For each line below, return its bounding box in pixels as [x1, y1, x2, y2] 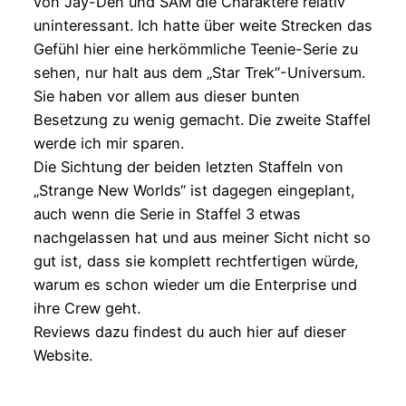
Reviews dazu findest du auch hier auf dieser [33, 322, 346, 341]
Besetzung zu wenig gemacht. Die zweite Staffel [33, 110, 371, 129]
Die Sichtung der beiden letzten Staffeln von [33, 157, 343, 176]
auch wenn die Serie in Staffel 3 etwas [33, 204, 301, 223]
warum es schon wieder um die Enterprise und [33, 275, 357, 294]
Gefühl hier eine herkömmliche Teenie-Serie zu [33, 39, 358, 58]
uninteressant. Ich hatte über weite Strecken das [33, 15, 372, 34]
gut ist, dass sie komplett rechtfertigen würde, [33, 251, 359, 270]
